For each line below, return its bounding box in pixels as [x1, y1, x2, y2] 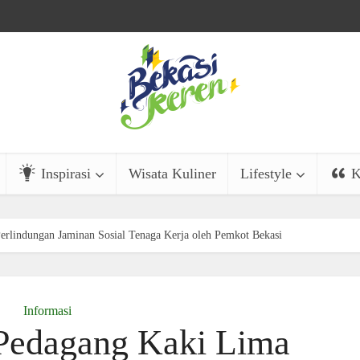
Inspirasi [40, 166, 91, 182]
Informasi [23, 304, 72, 317]
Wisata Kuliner [128, 166, 216, 182]
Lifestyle [239, 166, 292, 182]
